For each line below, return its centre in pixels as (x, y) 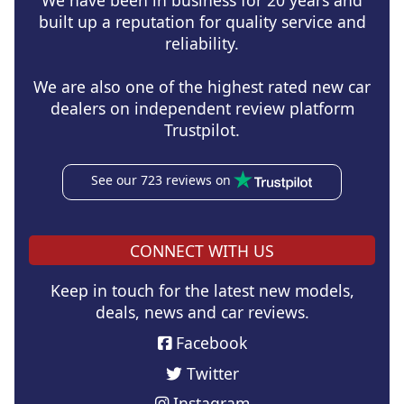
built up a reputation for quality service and (202, 22)
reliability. (202, 44)
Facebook (209, 343)
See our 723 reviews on (161, 180)
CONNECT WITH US (202, 250)
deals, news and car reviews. (202, 312)
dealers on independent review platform (202, 109)
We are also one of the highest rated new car (202, 87)
